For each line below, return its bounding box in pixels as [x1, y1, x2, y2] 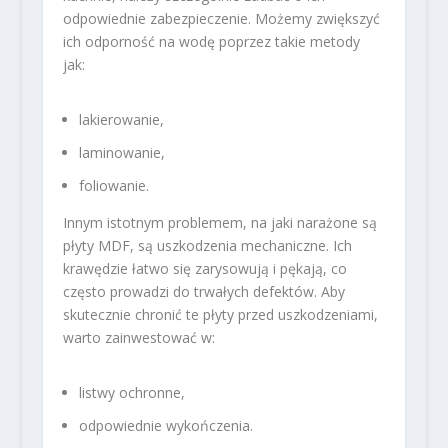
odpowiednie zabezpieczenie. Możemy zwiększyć [62, 9, 380, 29]
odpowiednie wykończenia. [78, 415, 253, 435]
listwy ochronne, [78, 383, 185, 403]
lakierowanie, [78, 110, 164, 130]
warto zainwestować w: [62, 327, 215, 347]
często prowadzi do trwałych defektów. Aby [62, 281, 345, 301]
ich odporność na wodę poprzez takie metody [62, 32, 360, 52]
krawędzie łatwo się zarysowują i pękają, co [62, 258, 347, 278]
